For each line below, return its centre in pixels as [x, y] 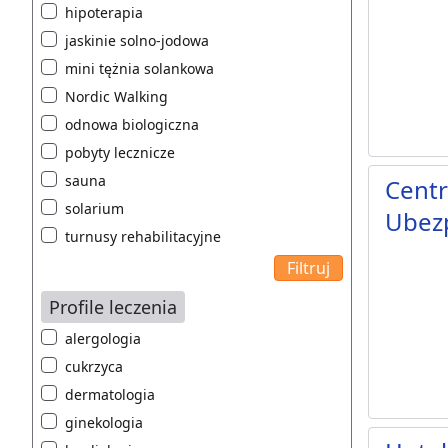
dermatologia [110, 395]
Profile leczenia [113, 307]
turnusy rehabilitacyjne [143, 237]
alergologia [103, 339]
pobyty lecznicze [120, 153]
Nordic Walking [116, 97]
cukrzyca [94, 367]
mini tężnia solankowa [139, 69]
